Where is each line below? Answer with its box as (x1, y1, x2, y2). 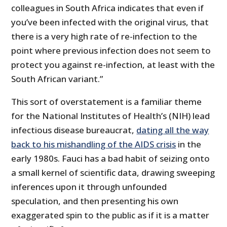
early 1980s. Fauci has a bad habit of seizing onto (11, 153, 210, 165)
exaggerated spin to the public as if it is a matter (11, 209, 210, 221)
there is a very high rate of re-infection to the (11, 30, 198, 43)
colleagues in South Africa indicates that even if (11, 2, 204, 14)
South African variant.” (11, 73, 103, 85)
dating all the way (136, 124, 209, 136)
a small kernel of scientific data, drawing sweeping (11, 167, 215, 179)
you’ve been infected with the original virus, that (11, 16, 209, 28)
